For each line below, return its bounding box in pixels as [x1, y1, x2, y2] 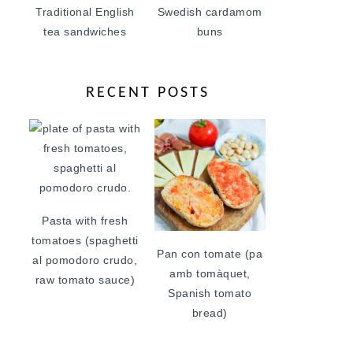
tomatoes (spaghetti [32, 234, 139, 247]
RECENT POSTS [85, 85, 210, 101]
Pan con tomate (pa [157, 247, 263, 260]
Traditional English [35, 6, 135, 18]
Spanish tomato [168, 286, 252, 299]
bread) [191, 306, 228, 319]
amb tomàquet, [169, 266, 251, 280]
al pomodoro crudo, [32, 254, 138, 266]
